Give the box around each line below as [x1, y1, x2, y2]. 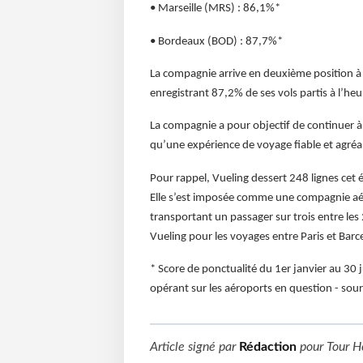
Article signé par [149, 340, 239, 354]
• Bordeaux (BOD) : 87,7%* [149, 35, 283, 48]
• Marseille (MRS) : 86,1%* [149, 2, 280, 15]
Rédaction [238, 340, 297, 354]
